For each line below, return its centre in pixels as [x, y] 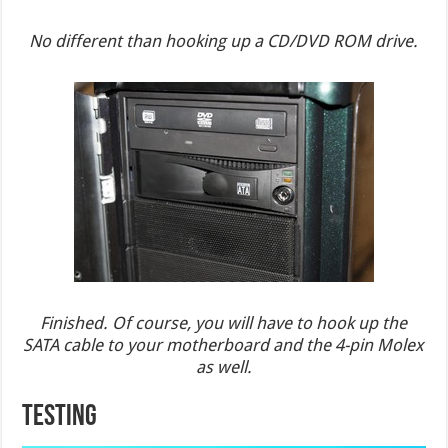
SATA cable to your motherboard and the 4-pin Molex [224, 344]
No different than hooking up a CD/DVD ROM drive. [224, 40]
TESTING [60, 417]
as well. [223, 366]
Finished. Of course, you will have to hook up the [224, 322]
